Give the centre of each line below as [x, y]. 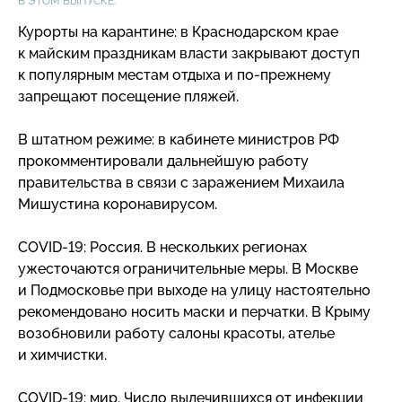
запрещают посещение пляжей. [128, 96]
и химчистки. [62, 354]
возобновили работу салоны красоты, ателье [176, 333]
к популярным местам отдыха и [127, 74]
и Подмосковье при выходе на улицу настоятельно [194, 290]
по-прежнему [284, 74]
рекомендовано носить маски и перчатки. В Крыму [194, 311]
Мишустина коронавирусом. [118, 204]
